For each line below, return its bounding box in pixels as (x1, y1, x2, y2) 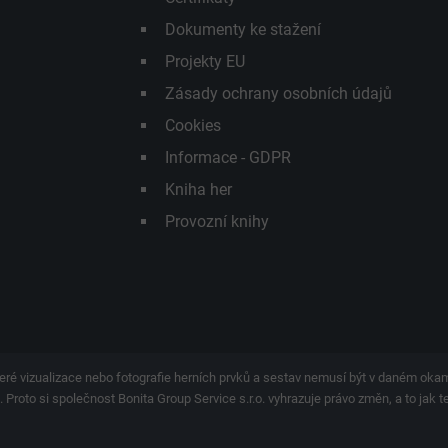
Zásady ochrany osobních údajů (164, 83, 392, 103)
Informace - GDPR (164, 147, 291, 167)
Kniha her (164, 179, 232, 199)
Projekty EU (164, 51, 245, 71)
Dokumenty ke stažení (164, 19, 321, 39)
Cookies (164, 115, 221, 135)
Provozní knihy (164, 211, 269, 231)
